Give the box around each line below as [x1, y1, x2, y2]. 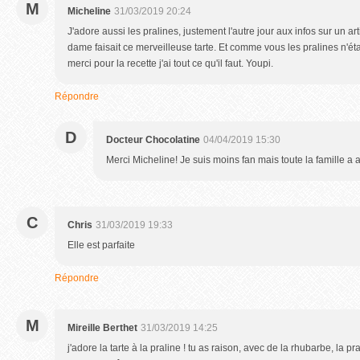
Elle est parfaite [67, 239, 135, 251]
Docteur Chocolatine [106, 134, 200, 145]
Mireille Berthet [67, 322, 137, 333]
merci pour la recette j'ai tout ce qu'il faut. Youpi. [67, 58, 273, 69]
